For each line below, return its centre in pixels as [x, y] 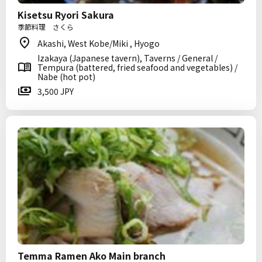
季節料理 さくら [46, 27]
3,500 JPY [56, 91]
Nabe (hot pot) [66, 77]
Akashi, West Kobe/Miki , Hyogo [99, 43]
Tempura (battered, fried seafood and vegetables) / [137, 67]
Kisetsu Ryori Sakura [66, 15]
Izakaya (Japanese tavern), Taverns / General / [127, 58]
